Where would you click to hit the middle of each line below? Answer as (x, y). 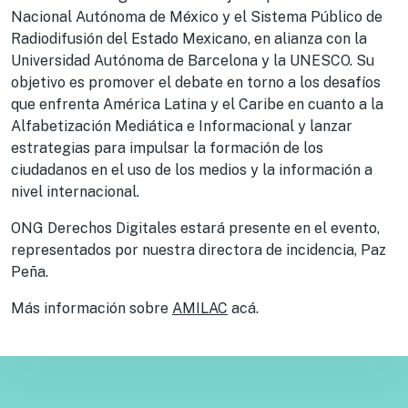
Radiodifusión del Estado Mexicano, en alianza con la (189, 39)
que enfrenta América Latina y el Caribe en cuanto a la (197, 104)
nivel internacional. (75, 192)
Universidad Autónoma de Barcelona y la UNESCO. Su (193, 61)
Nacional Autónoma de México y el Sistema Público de (197, 17)
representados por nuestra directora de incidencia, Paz (199, 250)
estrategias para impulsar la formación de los (167, 148)
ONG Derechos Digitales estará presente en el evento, (195, 228)
